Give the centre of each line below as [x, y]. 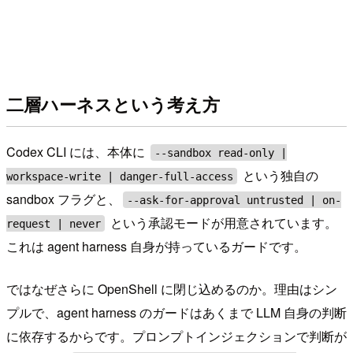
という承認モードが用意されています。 [223, 223]
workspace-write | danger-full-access [120, 176]
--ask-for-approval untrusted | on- [234, 200]
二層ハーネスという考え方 [113, 104]
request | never [54, 223]
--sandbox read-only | [221, 152]
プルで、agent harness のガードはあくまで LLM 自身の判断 [176, 313]
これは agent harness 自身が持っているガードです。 [156, 247]
